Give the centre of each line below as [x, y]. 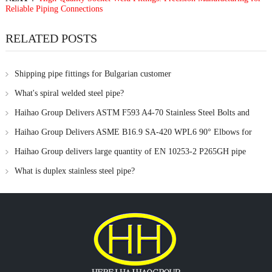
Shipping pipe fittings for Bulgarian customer [93, 73]
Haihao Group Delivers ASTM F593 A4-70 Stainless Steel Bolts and [132, 112]
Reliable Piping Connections [54, 8]
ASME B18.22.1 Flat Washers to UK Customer [87, 127]
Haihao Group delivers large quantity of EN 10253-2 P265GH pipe [130, 151]
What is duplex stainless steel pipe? [74, 171]
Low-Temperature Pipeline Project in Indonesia [87, 146]
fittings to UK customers [47, 166]
